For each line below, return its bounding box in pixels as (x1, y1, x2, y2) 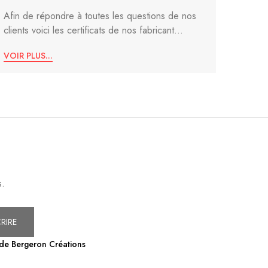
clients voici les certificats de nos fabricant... (4, 23, 183, 37)
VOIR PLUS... (4, 50, 53, 62)
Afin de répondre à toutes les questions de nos (4, 8, 196, 23)
